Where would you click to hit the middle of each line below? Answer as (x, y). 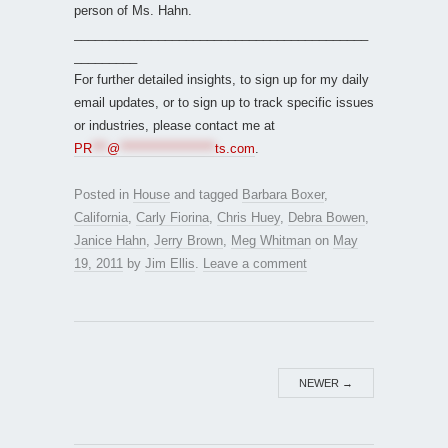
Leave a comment (255, 263)
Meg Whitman (271, 240)
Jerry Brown (188, 240)
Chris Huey (248, 217)
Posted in (103, 194)
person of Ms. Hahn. (133, 10)
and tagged (206, 194)
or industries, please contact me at (174, 125)
